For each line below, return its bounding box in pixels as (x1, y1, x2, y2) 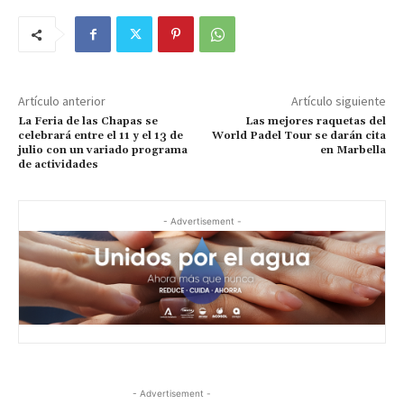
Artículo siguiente (290, 93, 386, 110)
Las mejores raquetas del (244, 115, 386, 129)
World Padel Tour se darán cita (211, 129, 386, 143)
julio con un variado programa (18, 143, 188, 158)
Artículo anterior (18, 93, 106, 110)
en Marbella (319, 143, 386, 158)
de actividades (18, 158, 98, 172)
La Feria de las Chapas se (18, 115, 158, 129)
